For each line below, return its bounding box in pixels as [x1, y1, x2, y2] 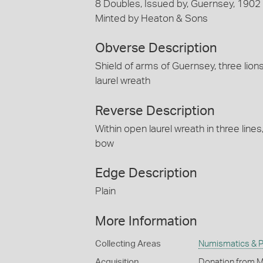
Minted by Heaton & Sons [95, 13, 208, 23]
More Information [95, 214, 197, 228]
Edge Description [95, 167, 197, 180]
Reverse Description [95, 104, 215, 117]
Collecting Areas [95, 239, 161, 248]
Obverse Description [95, 42, 217, 55]
